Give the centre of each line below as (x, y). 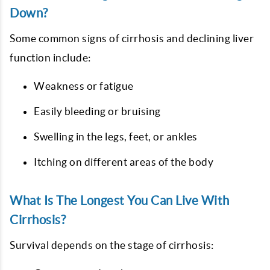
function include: (50, 58)
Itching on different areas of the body (124, 162)
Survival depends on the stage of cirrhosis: (112, 245)
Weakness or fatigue (84, 86)
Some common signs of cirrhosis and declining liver (132, 38)
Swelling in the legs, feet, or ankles (116, 137)
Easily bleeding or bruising (97, 111)
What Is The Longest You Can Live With (120, 200)
